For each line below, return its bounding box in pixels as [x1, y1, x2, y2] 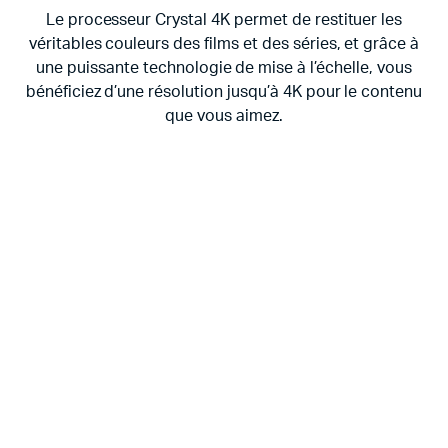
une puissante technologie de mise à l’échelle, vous [36, 60, 412, 77]
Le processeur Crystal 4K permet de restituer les [45, 12, 403, 29]
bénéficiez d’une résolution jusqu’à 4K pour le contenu [25, 84, 423, 101]
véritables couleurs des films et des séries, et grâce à [28, 36, 420, 53]
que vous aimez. [165, 108, 283, 125]
